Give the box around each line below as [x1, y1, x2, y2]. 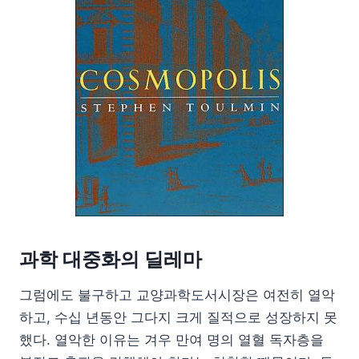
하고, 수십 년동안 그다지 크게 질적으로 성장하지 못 [19, 309, 337, 325]
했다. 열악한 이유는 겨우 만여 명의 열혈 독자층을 [19, 331, 324, 348]
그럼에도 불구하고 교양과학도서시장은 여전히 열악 [19, 286, 335, 303]
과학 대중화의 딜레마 [19, 247, 207, 271]
